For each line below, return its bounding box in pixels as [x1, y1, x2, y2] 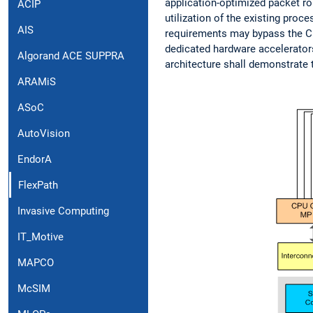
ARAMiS [17, 75, 56, 88]
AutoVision [17, 126, 70, 140]
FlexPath [18, 178, 58, 191]
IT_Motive [17, 230, 64, 243]
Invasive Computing [17, 204, 109, 217]
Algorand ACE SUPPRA [17, 49, 124, 62]
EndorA [17, 152, 52, 166]
